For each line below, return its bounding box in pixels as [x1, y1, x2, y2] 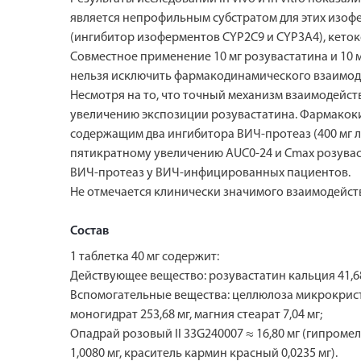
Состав [70, 224, 109, 238]
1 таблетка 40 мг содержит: [70, 250, 219, 263]
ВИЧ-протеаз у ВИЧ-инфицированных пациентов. [70, 166, 351, 180]
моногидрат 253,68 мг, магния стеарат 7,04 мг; [70, 308, 322, 322]
